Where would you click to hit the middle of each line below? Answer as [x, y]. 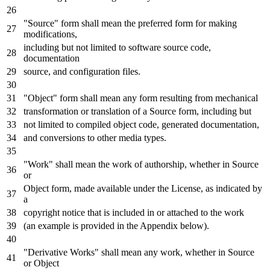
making [221, 23]
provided [98, 225]
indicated [233, 188]
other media [119, 137]
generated [180, 124]
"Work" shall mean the [68, 164]
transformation [52, 111]
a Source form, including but [196, 111]
